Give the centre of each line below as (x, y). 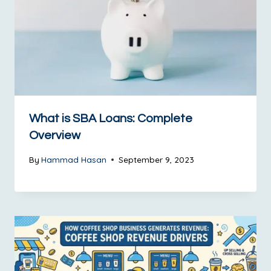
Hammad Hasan (74, 159)
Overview (55, 135)
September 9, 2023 (157, 159)
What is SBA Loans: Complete (111, 118)
